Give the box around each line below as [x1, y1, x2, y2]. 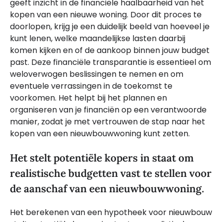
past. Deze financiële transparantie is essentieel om [10, 56, 211, 68]
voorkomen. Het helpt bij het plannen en [10, 92, 167, 104]
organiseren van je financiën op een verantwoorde [10, 104, 207, 116]
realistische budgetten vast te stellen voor [10, 166, 212, 180]
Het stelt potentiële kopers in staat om [10, 151, 194, 165]
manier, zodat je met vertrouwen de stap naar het [10, 116, 205, 128]
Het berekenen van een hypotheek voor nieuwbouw [10, 206, 212, 218]
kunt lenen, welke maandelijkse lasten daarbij [10, 33, 185, 45]
